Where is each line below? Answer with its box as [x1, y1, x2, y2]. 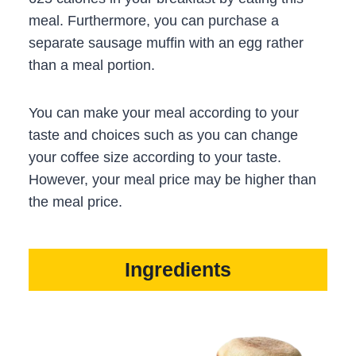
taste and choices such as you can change [29, 126, 298, 143]
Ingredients [125, 258, 231, 281]
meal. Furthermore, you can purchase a [29, 12, 279, 29]
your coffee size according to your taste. [29, 149, 281, 165]
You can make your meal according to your [29, 104, 299, 121]
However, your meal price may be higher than [29, 171, 316, 188]
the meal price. [29, 193, 122, 210]
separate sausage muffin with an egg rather [29, 34, 304, 51]
